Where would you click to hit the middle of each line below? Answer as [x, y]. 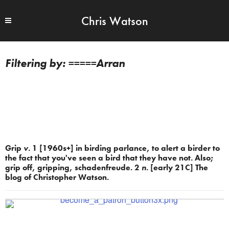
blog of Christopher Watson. [57, 177]
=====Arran [96, 63]
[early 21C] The [178, 167]
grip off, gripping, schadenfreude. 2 [73, 167]
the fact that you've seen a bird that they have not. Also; [109, 158]
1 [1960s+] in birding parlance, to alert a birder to [125, 148]
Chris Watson [115, 21]
